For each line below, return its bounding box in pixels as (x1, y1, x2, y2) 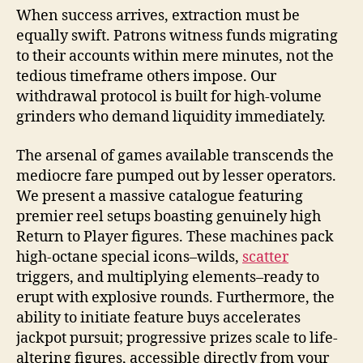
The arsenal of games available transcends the (16, 146, 334, 165)
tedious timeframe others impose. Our (16, 67, 276, 86)
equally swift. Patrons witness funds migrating (16, 27, 338, 45)
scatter (242, 247, 288, 267)
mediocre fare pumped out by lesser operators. (16, 166, 336, 186)
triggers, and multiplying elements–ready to (16, 267, 319, 287)
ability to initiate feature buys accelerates (16, 308, 301, 327)
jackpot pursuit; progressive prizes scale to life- (16, 328, 338, 348)
